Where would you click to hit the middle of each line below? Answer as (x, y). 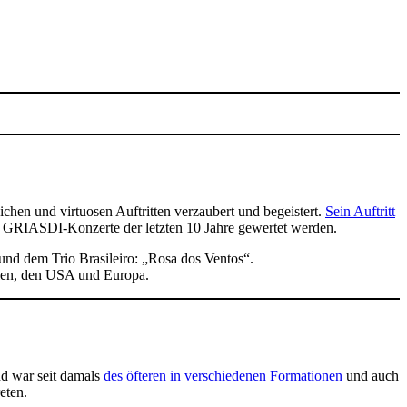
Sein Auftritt (360, 212)
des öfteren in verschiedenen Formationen (223, 376)
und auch (371, 376)
